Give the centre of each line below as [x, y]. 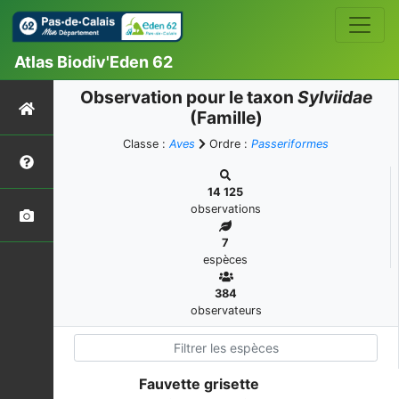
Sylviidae [334, 97]
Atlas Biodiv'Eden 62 [94, 61]
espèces [225, 260]
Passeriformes [290, 144]
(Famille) [226, 118]
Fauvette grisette [199, 384]
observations [225, 209]
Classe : [146, 144]
